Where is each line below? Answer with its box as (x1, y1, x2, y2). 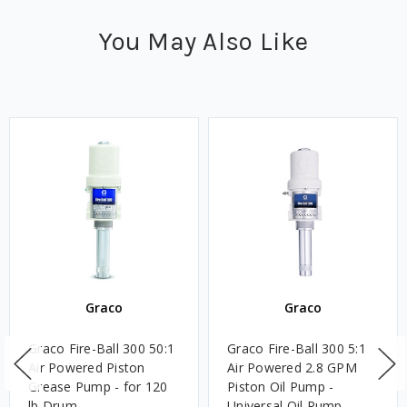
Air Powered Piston (28, 359, 145, 377)
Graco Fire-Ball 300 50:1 (28, 340, 174, 358)
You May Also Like (98, 26, 309, 57)
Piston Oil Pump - (227, 378, 334, 396)
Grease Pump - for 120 (28, 378, 168, 396)
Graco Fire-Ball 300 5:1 (227, 340, 366, 358)
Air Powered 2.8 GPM (227, 359, 357, 377)
